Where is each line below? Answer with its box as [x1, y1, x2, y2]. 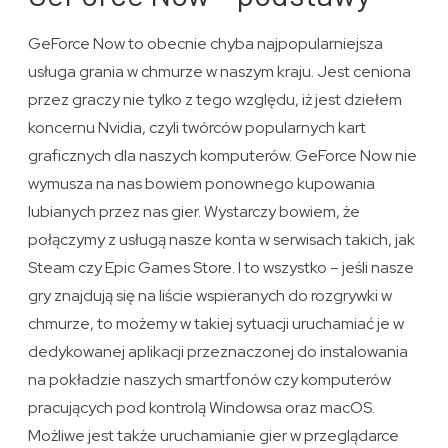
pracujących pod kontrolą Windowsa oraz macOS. [28, 397, 376, 419]
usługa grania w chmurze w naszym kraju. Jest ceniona [28, 61, 412, 83]
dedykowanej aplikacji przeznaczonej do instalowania [28, 341, 409, 363]
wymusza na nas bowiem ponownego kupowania [28, 173, 376, 195]
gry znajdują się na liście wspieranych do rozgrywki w [28, 285, 393, 307]
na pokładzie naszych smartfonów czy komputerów [28, 369, 392, 391]
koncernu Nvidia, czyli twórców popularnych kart [28, 117, 367, 139]
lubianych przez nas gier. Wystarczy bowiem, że [28, 201, 361, 223]
